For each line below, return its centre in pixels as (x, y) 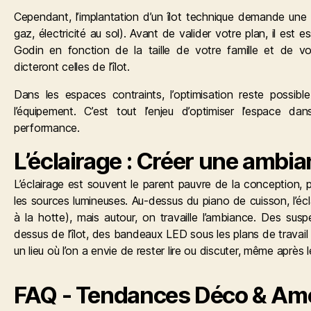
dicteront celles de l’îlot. (72, 66)
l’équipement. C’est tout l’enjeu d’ (102, 111)
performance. (47, 127)
